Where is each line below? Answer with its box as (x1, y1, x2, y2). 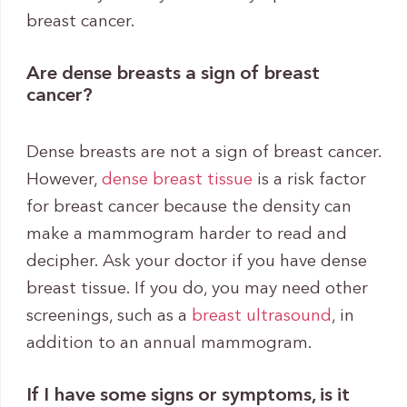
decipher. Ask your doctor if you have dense (25, 253, 367, 271)
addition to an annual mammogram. (25, 334, 313, 352)
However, (25, 171, 102, 189)
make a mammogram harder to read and (25, 225, 347, 243)
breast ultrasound (191, 307, 332, 325)
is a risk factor (252, 171, 366, 189)
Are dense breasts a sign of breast (25, 64, 320, 84)
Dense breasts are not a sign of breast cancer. (25, 144, 382, 162)
